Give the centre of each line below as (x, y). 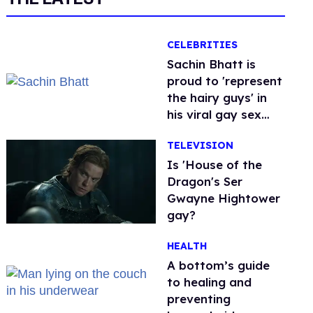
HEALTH (187, 246)
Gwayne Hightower (224, 198)
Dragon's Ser (205, 182)
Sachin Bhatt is (212, 64)
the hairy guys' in (217, 97)
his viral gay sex (214, 114)
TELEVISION (201, 146)
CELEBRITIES (203, 45)
